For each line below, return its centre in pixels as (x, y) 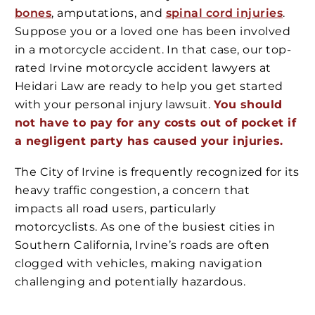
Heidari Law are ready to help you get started (149, 86)
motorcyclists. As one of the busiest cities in (145, 226)
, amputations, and (109, 13)
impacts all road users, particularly (116, 208)
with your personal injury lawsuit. (114, 105)
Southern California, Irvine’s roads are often (142, 245)
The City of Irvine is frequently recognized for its (157, 172)
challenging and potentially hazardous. (130, 281)
